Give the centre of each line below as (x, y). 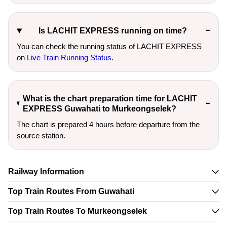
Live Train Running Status (69, 58)
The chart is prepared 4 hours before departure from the (108, 124)
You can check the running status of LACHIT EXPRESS (109, 46)
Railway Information (46, 172)
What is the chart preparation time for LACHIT (110, 99)
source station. (41, 136)
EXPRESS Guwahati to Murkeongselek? (100, 109)
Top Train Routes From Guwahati (71, 191)
